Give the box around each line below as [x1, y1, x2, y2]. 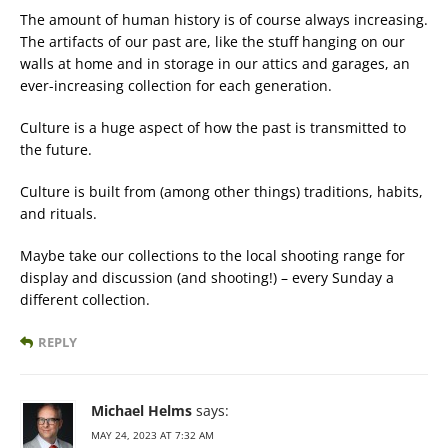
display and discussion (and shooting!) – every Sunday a [20, 268, 394, 287]
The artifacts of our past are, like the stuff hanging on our [20, 32, 405, 51]
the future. [20, 140, 92, 159]
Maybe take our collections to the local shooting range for [20, 246, 405, 265]
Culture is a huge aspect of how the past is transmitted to [20, 118, 406, 137]
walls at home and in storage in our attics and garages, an [20, 54, 410, 73]
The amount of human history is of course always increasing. [20, 10, 428, 29]
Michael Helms [91, 401, 192, 420]
